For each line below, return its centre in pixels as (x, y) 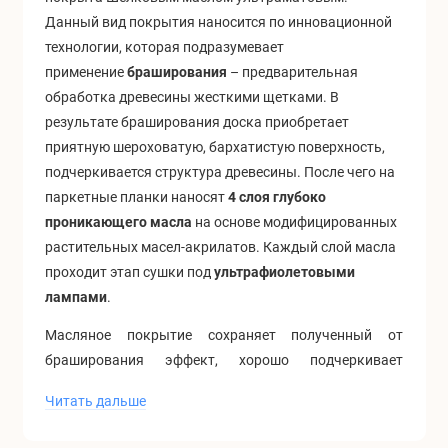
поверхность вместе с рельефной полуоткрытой (224, 410)
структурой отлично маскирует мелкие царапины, (224, 435)
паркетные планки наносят (136, 196)
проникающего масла (118, 221)
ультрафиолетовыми (284, 271)
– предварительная (292, 71)
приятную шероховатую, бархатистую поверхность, (215, 146)
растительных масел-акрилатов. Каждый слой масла (220, 246)
